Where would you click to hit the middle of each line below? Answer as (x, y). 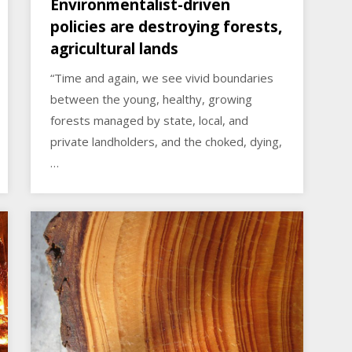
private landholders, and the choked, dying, (167, 142)
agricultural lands (115, 49)
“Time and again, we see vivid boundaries (162, 78)
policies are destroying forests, (167, 27)
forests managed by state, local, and (150, 121)
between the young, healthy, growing (152, 99)
